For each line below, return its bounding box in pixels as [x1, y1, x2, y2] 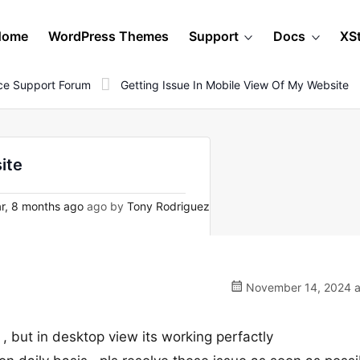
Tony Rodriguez [127, 199, 210, 213]
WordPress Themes [48, 28, 169, 44]
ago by [84, 199, 127, 213]
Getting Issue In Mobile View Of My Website [121, 77, 349, 92]
